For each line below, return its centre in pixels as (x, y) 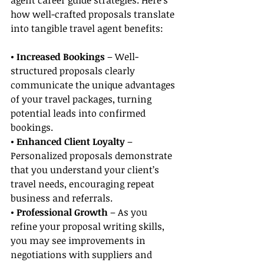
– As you (129, 212)
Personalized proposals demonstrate (93, 156)
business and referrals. (62, 198)
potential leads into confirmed (79, 113)
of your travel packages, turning (82, 99)
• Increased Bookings (58, 57)
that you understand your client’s (86, 170)
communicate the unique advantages (94, 85)
